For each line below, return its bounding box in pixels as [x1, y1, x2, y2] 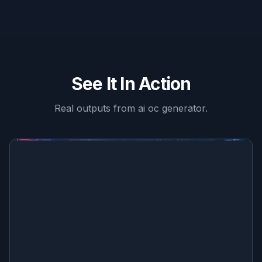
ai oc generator [138, 102, 205, 114]
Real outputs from [54, 102, 138, 114]
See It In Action [71, 73, 191, 94]
